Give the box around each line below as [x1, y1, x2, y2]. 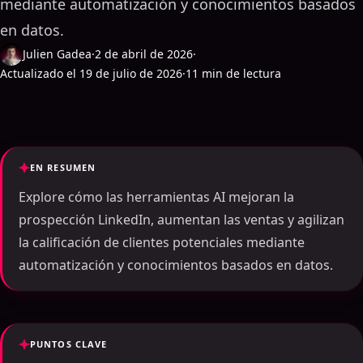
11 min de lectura [186, 66, 281, 81]
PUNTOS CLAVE [30, 338, 108, 350]
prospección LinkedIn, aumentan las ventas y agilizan [19, 211, 344, 228]
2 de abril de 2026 [95, 46, 193, 62]
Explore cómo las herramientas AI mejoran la [19, 188, 294, 206]
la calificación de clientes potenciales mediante [19, 233, 305, 251]
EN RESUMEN [30, 161, 96, 173]
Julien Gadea [23, 46, 92, 62]
